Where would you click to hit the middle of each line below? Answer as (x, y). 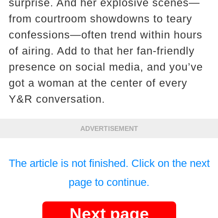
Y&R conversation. (57, 99)
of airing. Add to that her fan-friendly (101, 51)
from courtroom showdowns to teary (100, 18)
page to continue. (109, 182)
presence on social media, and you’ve (106, 67)
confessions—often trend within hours (105, 35)
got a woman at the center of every (98, 83)
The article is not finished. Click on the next (109, 163)
